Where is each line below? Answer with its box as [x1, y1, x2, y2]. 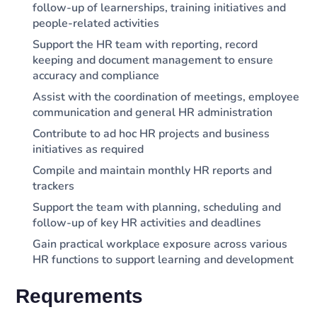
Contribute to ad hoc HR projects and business [33, 126, 270, 142]
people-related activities [33, 16, 160, 32]
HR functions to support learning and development [33, 252, 294, 268]
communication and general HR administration [33, 105, 273, 121]
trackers [33, 178, 75, 195]
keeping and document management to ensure [33, 52, 274, 69]
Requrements [16, 285, 144, 308]
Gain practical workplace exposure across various [33, 236, 288, 253]
